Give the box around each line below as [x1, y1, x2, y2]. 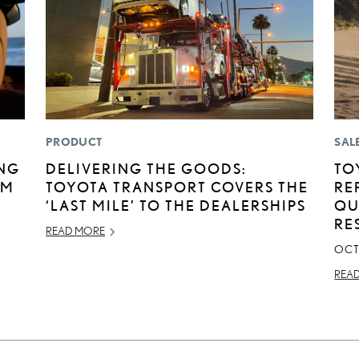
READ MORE [46, 224, 106, 238]
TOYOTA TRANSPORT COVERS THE [46, 179, 309, 196]
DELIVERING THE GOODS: [46, 160, 248, 177]
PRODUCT [46, 135, 103, 149]
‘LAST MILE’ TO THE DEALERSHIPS [46, 197, 307, 214]
